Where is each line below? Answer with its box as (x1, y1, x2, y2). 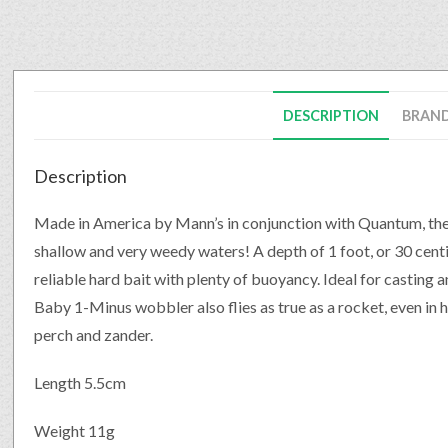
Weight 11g (34, 420, 116, 440)
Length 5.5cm (34, 372, 127, 392)
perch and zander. (34, 324, 154, 344)
